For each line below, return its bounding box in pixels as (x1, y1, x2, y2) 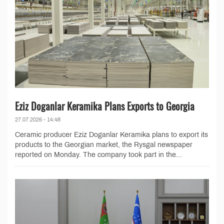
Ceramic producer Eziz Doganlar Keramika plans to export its (15, 130, 208, 138)
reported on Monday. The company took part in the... (15, 150, 182, 158)
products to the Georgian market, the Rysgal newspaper (15, 140, 192, 148)
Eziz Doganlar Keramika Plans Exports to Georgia (15, 98, 194, 113)
